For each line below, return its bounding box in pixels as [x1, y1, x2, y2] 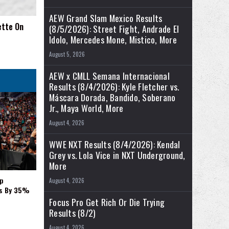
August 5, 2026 [49, 50, 85, 59]
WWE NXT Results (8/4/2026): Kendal [49, 138, 180, 151]
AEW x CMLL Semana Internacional [49, 69, 170, 83]
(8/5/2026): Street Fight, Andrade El [49, 22, 179, 36]
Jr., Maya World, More [49, 101, 124, 115]
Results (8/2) [49, 206, 96, 220]
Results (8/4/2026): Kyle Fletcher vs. [49, 80, 179, 94]
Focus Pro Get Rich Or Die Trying [49, 195, 165, 209]
